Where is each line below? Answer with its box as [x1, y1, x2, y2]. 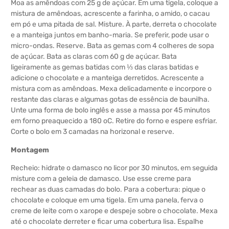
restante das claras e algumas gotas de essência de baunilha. [11, 95, 210, 104]
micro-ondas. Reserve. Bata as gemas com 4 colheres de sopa [11, 41, 214, 51]
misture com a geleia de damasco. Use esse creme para [11, 174, 191, 184]
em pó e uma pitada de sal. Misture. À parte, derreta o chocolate [11, 20, 217, 29]
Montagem [11, 145, 49, 154]
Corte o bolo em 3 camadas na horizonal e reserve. [11, 127, 174, 136]
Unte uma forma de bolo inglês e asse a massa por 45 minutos [11, 106, 210, 115]
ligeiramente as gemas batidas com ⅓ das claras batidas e [11, 63, 199, 72]
